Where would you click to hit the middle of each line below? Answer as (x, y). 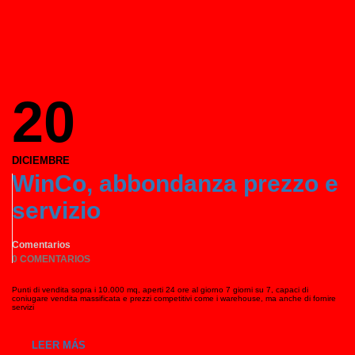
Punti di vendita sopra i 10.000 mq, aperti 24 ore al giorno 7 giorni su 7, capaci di (160, 290)
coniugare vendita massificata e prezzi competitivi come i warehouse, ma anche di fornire (174, 298)
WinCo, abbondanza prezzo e (175, 183)
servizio (56, 210)
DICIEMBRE (41, 160)
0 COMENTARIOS (51, 259)
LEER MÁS (59, 345)
